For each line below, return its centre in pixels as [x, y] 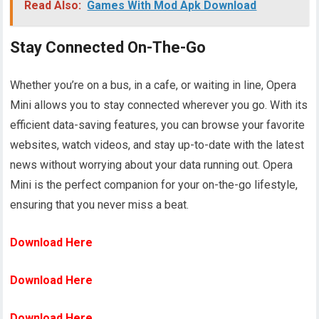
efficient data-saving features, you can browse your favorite [158, 125]
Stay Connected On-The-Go [108, 48]
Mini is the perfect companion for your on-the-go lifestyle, [154, 185]
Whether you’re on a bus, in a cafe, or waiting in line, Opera [153, 85]
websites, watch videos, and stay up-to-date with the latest [157, 145]
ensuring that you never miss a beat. [100, 205]
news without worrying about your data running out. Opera [152, 165]
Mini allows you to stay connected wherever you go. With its [159, 105]
